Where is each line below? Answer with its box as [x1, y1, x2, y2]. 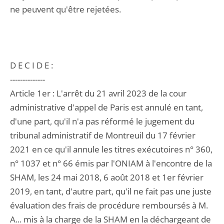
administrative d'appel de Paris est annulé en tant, [10, 101, 203, 113]
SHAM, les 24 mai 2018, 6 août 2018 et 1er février [10, 171, 203, 183]
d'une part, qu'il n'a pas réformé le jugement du [10, 115, 194, 127]
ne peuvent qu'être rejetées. [10, 3, 121, 15]
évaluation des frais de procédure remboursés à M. [10, 199, 208, 211]
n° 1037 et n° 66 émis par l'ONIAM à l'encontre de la [10, 157, 212, 169]
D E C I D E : [10, 59, 53, 71]
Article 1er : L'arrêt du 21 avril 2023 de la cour [10, 87, 186, 99]
